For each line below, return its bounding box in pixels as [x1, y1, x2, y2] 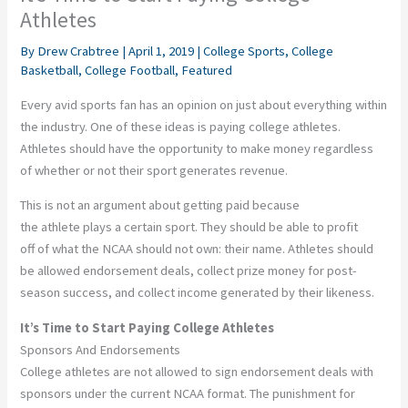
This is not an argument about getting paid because [20, 197, 301, 214]
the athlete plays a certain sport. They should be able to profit [20, 219, 359, 236]
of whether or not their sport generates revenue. [20, 161, 289, 178]
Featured [181, 62, 233, 79]
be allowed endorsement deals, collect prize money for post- [20, 262, 358, 280]
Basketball [20, 62, 79, 79]
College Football [85, 62, 176, 79]
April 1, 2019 [128, 43, 198, 60]
